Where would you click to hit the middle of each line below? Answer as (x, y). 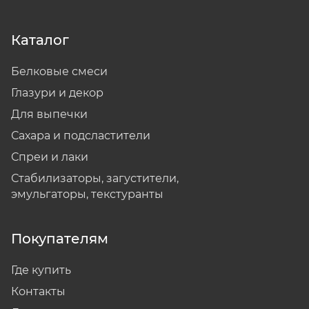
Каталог (40, 40)
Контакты (38, 292)
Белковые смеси (59, 72)
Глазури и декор (57, 93)
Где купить (41, 270)
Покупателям (60, 239)
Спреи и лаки (50, 157)
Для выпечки (49, 114)
